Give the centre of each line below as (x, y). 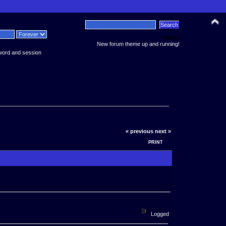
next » (163, 131)
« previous (139, 131)
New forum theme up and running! (138, 44)
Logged (159, 214)
